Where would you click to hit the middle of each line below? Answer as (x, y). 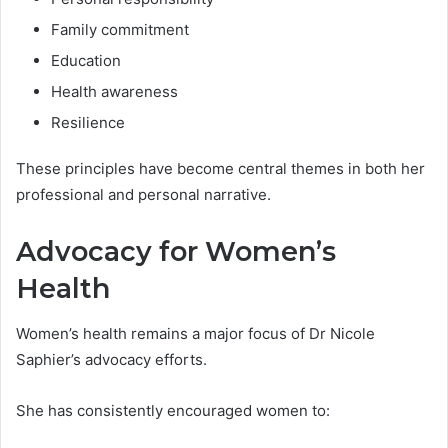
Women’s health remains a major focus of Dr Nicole (195, 333)
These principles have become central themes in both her (220, 169)
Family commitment (120, 30)
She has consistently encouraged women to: (173, 410)
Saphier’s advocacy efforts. (111, 359)
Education (86, 61)
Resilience (88, 123)
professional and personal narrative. (143, 195)
